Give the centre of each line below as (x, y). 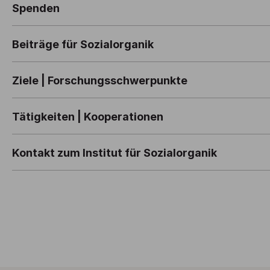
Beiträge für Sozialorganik (83, 44)
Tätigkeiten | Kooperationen (88, 116)
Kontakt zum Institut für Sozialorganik (115, 152)
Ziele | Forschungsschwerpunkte (100, 80)
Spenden (36, 8)
